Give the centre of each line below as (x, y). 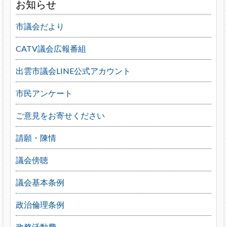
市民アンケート (44, 93)
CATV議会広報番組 (51, 49)
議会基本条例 (40, 182)
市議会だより (40, 26)
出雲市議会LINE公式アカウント (73, 71)
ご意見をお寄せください (60, 116)
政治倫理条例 (40, 205)
